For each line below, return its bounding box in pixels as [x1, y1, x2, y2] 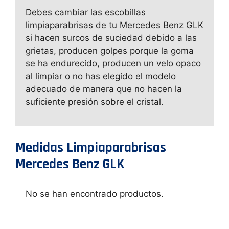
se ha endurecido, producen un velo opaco [26, 58, 201, 68]
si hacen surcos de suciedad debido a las [26, 32, 197, 43]
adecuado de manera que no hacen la [26, 83, 182, 94]
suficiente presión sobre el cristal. [26, 96, 164, 107]
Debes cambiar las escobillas [26, 7, 146, 17]
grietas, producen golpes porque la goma [26, 45, 194, 56]
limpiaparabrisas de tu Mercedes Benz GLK [26, 19, 203, 30]
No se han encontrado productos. [26, 188, 164, 199]
